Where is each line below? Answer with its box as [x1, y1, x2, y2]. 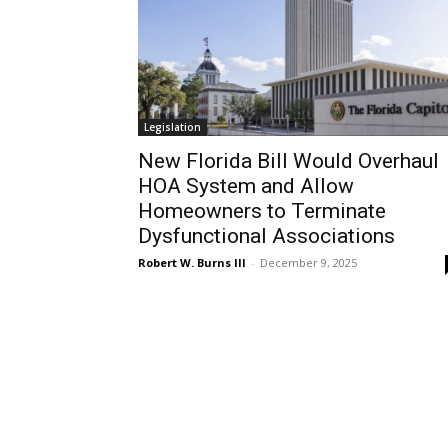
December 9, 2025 [260, 255, 357, 271]
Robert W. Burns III [138, 255, 246, 271]
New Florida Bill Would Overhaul [138, 149, 439, 174]
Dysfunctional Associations [138, 224, 395, 249]
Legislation [144, 120, 201, 135]
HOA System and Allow [138, 174, 354, 199]
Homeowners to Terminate [138, 199, 386, 224]
